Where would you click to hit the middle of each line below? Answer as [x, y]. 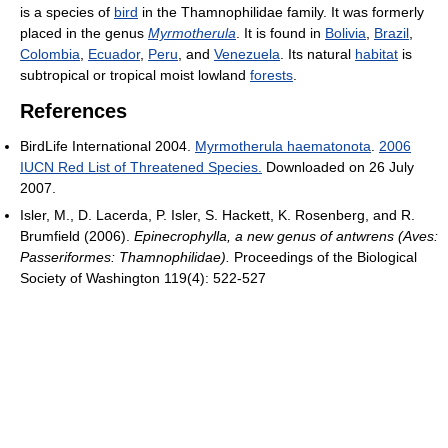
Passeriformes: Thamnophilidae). [125, 257]
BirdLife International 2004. [107, 146]
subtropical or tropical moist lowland [135, 75]
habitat [376, 54]
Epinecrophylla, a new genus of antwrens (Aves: [286, 236]
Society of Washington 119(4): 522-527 [143, 278]
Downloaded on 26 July [338, 167]
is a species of [67, 12]
